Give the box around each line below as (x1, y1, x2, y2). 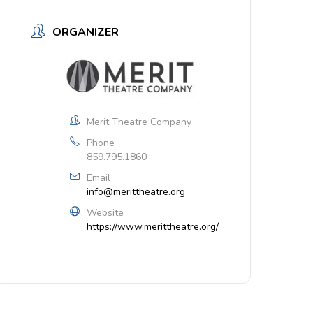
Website (87, 205, 124, 219)
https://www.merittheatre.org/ (87, 219, 219, 233)
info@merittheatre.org (87, 184, 186, 198)
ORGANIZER (52, 24, 119, 40)
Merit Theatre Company (87, 115, 192, 129)
